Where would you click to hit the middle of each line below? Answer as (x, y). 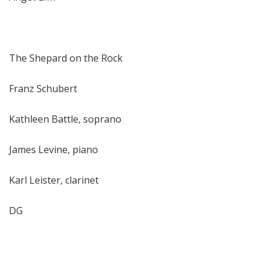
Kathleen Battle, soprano (65, 119)
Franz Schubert (43, 88)
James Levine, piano (54, 149)
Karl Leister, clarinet (54, 180)
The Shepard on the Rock (66, 58)
